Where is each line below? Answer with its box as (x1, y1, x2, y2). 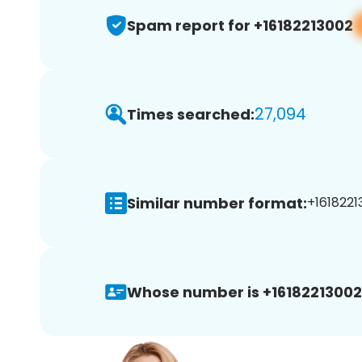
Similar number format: (127, 192, 307, 213)
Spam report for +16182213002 (127, 15, 353, 36)
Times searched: (127, 103, 255, 124)
